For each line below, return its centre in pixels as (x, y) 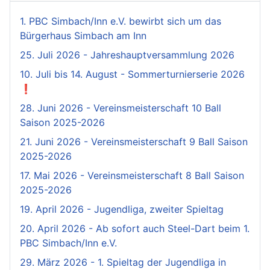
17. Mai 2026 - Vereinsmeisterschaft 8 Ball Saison (132, 175)
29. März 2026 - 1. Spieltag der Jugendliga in (123, 262)
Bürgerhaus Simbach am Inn (83, 35)
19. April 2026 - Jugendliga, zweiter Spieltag (122, 209)
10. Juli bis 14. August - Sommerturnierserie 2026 (132, 74)
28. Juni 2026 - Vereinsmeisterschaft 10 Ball (121, 108)
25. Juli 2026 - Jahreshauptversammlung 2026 (127, 55)
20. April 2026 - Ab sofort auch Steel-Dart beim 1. (135, 228)
